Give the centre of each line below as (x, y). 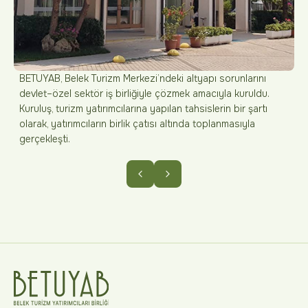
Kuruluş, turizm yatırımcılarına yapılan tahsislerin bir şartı (143, 109)
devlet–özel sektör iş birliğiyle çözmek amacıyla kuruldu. (144, 93)
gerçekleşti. (45, 139)
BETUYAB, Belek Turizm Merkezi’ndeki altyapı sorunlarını (143, 78)
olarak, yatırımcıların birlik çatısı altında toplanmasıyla (137, 124)
